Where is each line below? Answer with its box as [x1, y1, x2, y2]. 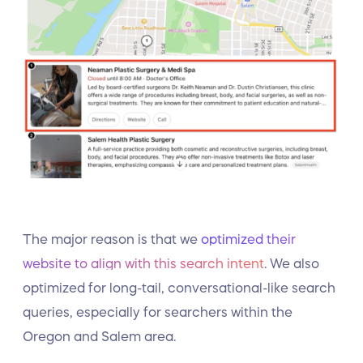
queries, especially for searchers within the [23, 305, 293, 318]
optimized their [201, 233, 296, 246]
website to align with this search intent [23, 257, 264, 270]
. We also [264, 257, 319, 270]
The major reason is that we [23, 233, 201, 246]
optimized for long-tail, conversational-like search [23, 281, 335, 294]
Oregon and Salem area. [23, 330, 179, 343]
